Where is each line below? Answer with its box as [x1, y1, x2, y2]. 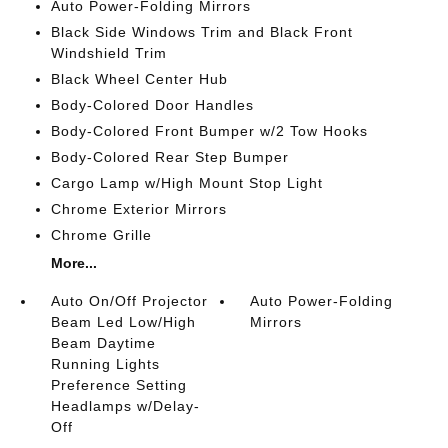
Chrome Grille [50, 226, 152, 243]
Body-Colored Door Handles [50, 96, 254, 113]
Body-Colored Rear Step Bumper [50, 148, 289, 165]
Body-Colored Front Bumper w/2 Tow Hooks [50, 122, 368, 139]
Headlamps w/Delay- [50, 397, 200, 414]
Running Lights [50, 355, 160, 372]
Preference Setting [50, 376, 187, 393]
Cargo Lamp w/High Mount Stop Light [50, 174, 323, 191]
